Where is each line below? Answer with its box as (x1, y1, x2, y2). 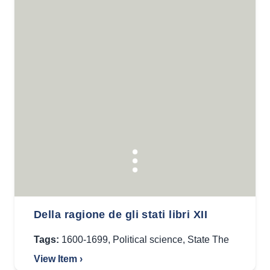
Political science (113, 234, 183, 245)
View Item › (34, 254, 83, 264)
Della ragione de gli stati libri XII (34, 209, 208, 221)
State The (187, 234, 229, 245)
